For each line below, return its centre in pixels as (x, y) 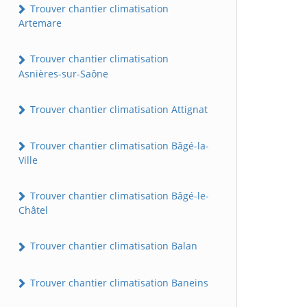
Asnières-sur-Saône (63, 73)
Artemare (40, 23)
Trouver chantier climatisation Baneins (118, 282)
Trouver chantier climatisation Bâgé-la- (118, 145)
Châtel (33, 210)
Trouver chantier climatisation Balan (112, 246)
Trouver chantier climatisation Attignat (118, 109)
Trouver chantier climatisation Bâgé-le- (118, 196)
